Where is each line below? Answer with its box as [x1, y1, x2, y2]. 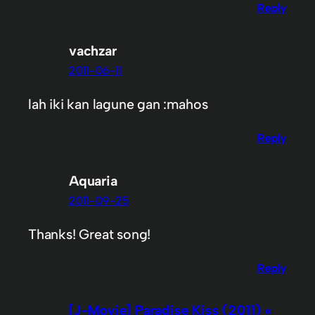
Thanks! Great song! [28, 226, 151, 243]
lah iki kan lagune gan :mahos [28, 96, 208, 113]
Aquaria [69, 172, 117, 189]
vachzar [69, 41, 117, 59]
